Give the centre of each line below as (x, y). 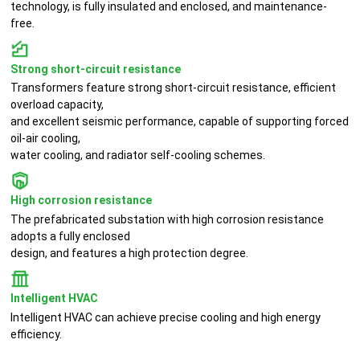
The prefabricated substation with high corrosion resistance (168, 219)
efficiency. (37, 334)
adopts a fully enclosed (71, 236)
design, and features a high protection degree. (130, 253)
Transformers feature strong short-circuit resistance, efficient (174, 87)
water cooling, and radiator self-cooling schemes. (138, 155)
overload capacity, (57, 104)
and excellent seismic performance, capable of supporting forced (180, 121)
